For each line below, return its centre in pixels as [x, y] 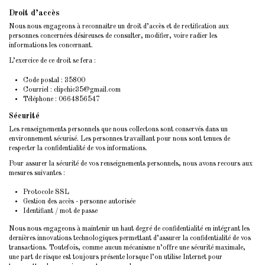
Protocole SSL [46, 193]
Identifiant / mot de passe [60, 211]
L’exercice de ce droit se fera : [52, 61]
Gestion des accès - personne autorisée [79, 202]
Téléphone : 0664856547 [62, 99]
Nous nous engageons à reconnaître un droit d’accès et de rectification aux [119, 27]
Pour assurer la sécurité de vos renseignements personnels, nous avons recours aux [131, 164]
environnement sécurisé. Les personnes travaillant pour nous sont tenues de [119, 139]
